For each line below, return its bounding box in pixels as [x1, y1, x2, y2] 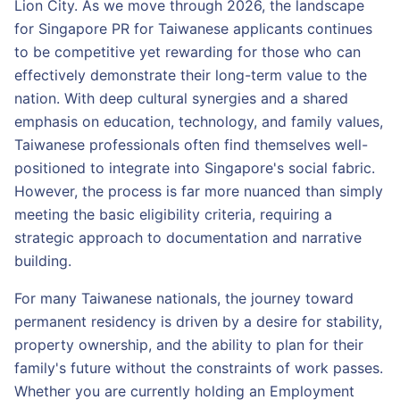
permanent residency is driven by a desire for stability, [14, 312, 382, 330]
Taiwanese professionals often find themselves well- [14, 136, 368, 154]
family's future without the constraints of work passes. [14, 359, 383, 377]
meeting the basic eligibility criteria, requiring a [14, 205, 332, 223]
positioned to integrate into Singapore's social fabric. [14, 159, 375, 177]
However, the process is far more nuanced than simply [14, 182, 383, 200]
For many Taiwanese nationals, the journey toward [14, 289, 354, 307]
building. [14, 252, 71, 270]
